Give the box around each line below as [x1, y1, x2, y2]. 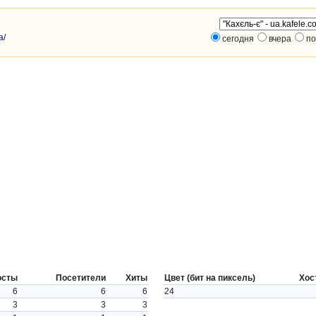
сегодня [222, 34, 254, 44]
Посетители [56, 273, 106, 283]
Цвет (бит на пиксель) [164, 273, 255, 283]
